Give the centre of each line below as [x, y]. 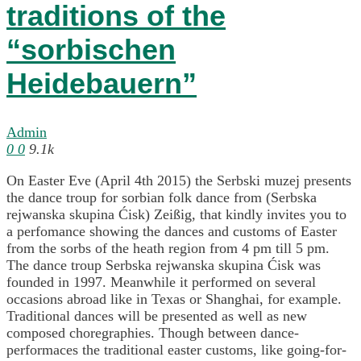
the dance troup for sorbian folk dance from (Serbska [162, 198]
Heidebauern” [102, 83]
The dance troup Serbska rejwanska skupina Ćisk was [164, 266]
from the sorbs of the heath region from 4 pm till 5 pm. [168, 249]
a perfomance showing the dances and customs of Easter [172, 232]
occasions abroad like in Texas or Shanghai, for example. [174, 299]
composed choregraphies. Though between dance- [153, 333]
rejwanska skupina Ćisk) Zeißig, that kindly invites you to [176, 215]
